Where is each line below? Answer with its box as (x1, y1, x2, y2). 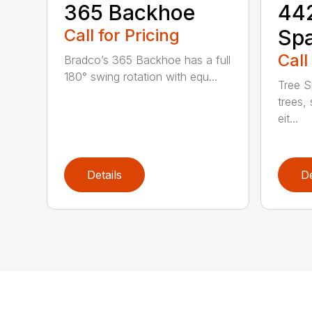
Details (87, 168, 123, 182)
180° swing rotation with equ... (64, 70, 218, 84)
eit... (277, 111, 298, 126)
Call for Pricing (64, 25, 180, 46)
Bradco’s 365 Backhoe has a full (64, 53, 231, 68)
